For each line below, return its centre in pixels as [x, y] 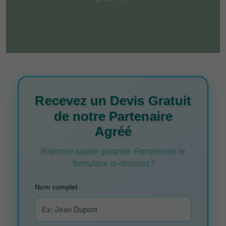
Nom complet [56, 187]
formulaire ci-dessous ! [113, 163]
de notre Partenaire [113, 116]
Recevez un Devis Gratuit [113, 101]
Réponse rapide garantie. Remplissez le [113, 151]
